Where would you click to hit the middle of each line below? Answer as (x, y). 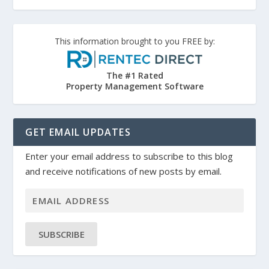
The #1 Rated (134, 75)
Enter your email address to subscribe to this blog (129, 156)
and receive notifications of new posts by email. (124, 171)
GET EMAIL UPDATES (78, 132)
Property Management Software (134, 86)
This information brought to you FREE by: (134, 41)
